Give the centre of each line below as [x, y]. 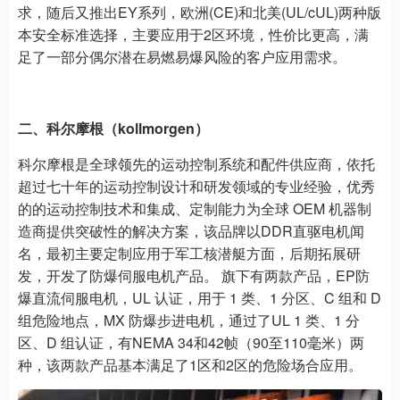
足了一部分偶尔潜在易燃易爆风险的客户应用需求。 [182, 56]
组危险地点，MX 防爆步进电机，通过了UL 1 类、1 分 [189, 320]
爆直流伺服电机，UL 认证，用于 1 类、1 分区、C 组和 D [200, 297]
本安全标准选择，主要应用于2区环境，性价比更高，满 [193, 34]
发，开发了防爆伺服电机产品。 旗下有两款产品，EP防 [194, 275]
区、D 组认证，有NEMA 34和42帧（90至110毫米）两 [191, 342]
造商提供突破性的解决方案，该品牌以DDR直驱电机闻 [191, 230]
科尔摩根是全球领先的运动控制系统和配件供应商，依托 [196, 163]
